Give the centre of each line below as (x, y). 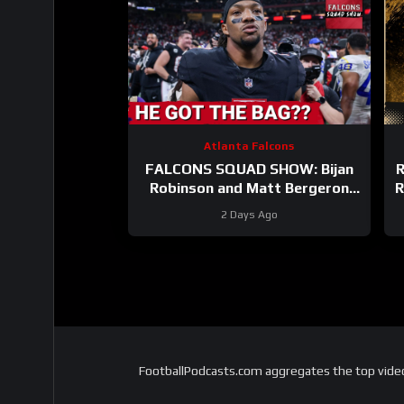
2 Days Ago (249, 215)
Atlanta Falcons (249, 147)
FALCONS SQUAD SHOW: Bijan (249, 170)
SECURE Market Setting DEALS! (249, 207)
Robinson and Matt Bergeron (249, 188)
